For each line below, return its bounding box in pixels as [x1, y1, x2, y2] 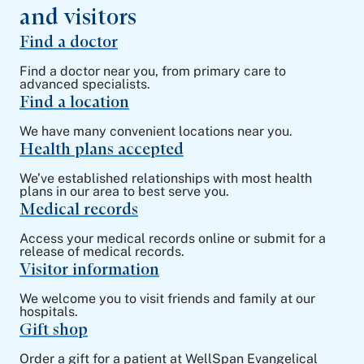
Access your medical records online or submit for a [19, 231, 326, 246]
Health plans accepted [19, 139, 184, 158]
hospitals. [19, 304, 78, 319]
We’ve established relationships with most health [19, 171, 312, 186]
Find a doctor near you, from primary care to [19, 63, 286, 79]
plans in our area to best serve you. [19, 184, 229, 199]
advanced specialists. [19, 76, 150, 92]
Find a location [19, 92, 129, 111]
